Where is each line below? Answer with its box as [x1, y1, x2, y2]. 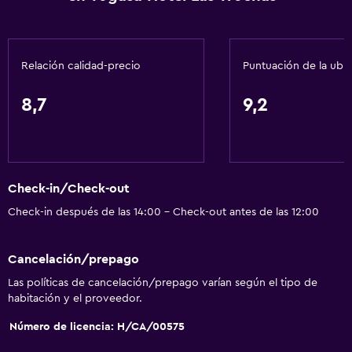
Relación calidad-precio [21, 60, 141, 71]
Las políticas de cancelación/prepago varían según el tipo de [8, 277, 317, 288]
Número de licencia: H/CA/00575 [9, 321, 185, 332]
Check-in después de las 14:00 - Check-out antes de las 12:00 [8, 207, 319, 218]
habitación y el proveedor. [8, 292, 142, 304]
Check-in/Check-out [8, 182, 130, 196]
